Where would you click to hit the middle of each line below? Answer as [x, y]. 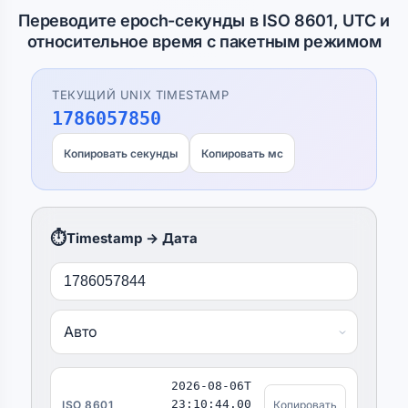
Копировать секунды [121, 153]
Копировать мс [242, 153]
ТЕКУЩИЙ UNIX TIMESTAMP [141, 95]
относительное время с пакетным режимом [204, 41]
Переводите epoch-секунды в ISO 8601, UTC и [204, 20]
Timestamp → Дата [132, 238]
